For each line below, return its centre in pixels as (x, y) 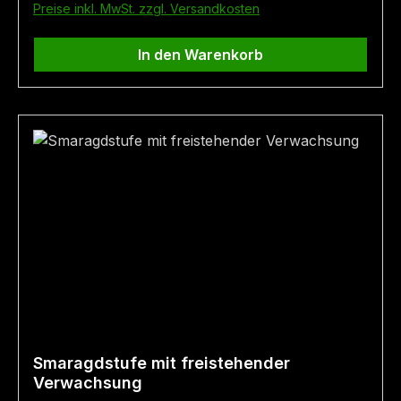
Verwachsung (88, 383)
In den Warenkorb (200, 55)
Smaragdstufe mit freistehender (162, 363)
